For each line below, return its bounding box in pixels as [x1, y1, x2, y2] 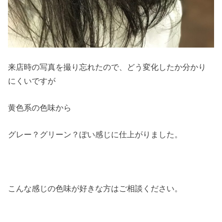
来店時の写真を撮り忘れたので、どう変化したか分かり [8, 62, 207, 71]
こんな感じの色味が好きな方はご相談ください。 [8, 184, 183, 193]
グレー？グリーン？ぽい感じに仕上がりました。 [8, 130, 183, 139]
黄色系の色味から [8, 103, 72, 112]
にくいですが [8, 76, 56, 85]
